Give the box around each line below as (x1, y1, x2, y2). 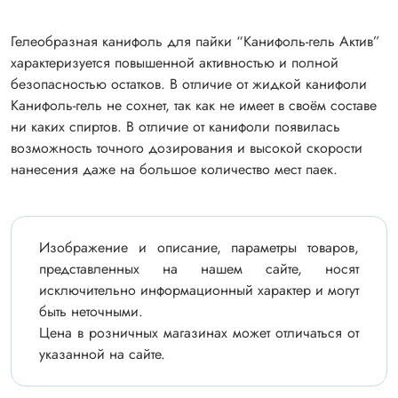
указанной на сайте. (39, 344, 165, 364)
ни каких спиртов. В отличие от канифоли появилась (11, 116, 340, 137)
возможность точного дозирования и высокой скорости (11, 138, 362, 158)
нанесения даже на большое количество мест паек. (11, 159, 338, 179)
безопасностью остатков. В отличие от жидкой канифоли (11, 74, 367, 94)
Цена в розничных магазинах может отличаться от (39, 322, 359, 343)
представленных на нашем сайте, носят (39, 259, 359, 279)
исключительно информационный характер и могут (39, 280, 359, 300)
